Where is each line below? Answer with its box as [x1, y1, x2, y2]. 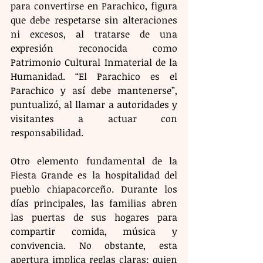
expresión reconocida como [11, 41, 177, 55]
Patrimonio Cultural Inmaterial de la [11, 55, 177, 69]
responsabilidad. [11, 126, 83, 139]
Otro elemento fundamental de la [11, 154, 177, 167]
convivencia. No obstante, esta [11, 238, 177, 252]
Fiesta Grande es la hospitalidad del [11, 168, 177, 181]
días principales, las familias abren [11, 196, 177, 210]
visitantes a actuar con [11, 112, 177, 125]
